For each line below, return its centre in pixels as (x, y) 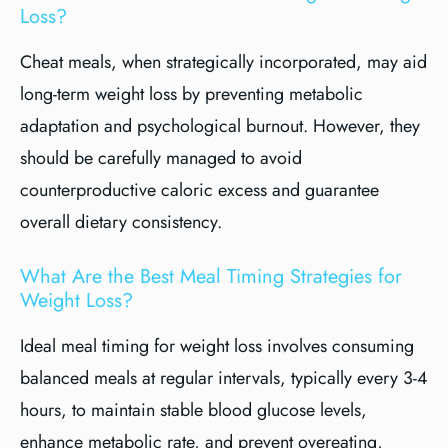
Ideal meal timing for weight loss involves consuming (217, 346)
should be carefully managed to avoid (161, 158)
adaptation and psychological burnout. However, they (220, 126)
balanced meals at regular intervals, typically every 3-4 (224, 378)
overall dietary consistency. (121, 222)
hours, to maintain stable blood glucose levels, (193, 410)
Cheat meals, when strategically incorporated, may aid (223, 62)
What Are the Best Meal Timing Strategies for (211, 276)
